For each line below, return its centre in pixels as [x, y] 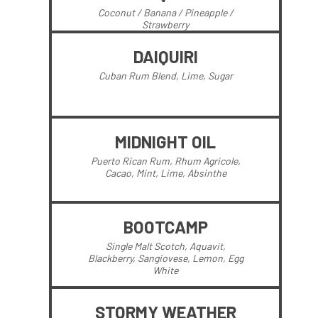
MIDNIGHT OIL [165, 142]
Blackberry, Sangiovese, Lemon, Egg [165, 258]
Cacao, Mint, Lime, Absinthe [165, 173]
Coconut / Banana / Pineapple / [165, 12]
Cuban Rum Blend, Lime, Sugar [165, 76]
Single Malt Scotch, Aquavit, [165, 246]
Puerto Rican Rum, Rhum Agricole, [165, 161]
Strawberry [165, 24]
